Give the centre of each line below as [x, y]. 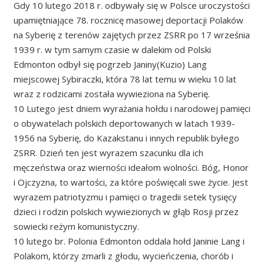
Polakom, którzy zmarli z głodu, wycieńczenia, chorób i [123, 255]
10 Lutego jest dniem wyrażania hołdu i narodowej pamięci [132, 108]
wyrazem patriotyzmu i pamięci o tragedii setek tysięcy [125, 197]
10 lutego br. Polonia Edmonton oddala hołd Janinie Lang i [129, 241]
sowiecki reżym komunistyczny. [76, 226]
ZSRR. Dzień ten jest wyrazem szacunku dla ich [108, 152]
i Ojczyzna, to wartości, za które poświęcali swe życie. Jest [131, 182]
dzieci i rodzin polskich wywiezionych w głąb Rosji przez [126, 211]
